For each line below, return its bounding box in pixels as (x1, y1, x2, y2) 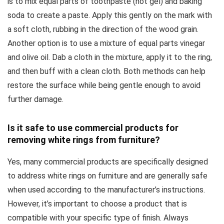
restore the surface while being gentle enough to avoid (7, 80, 200, 90)
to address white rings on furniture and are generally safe (7, 171, 207, 181)
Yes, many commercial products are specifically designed (7, 157, 208, 167)
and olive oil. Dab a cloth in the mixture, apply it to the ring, (7, 52, 212, 62)
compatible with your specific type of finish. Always (7, 213, 188, 223)
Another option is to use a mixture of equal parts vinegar (7, 38, 205, 48)
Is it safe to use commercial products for (7, 122, 178, 133)
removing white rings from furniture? (7, 134, 160, 145)
